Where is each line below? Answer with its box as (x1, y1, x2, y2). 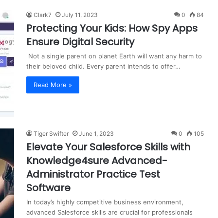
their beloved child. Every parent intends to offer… (26, 62, 181, 70)
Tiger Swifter (34, 129, 69, 137)
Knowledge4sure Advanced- (26, 153, 167, 167)
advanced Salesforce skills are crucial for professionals (26, 208, 193, 216)
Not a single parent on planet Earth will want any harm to (26, 52, 202, 60)
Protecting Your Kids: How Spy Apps (26, 21, 198, 35)
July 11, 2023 (62, 11, 98, 18)
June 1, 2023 (79, 129, 114, 137)
